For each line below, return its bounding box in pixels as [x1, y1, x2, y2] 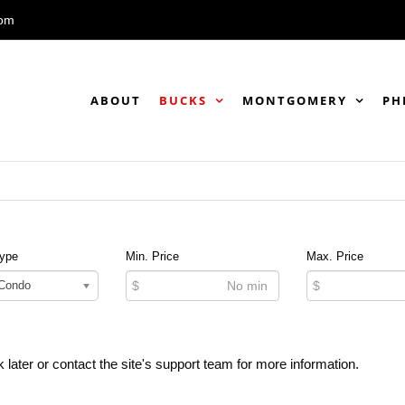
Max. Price [306, 250, 363, 263]
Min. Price [126, 250, 179, 263]
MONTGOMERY [242, 91, 347, 108]
